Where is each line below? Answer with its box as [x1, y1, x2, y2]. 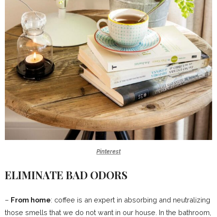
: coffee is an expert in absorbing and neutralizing [51, 195, 210, 204]
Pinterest [96, 148, 121, 155]
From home [11, 195, 51, 204]
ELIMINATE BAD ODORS [5, 167, 127, 182]
